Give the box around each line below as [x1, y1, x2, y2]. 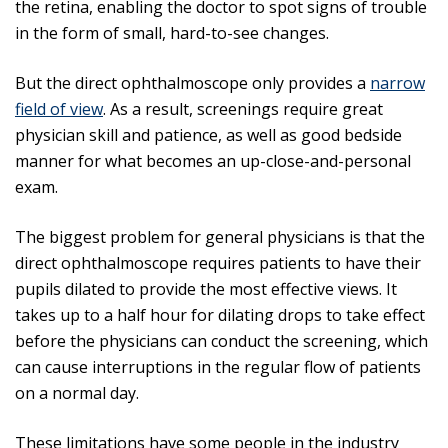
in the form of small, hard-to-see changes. [15, 22, 329, 44]
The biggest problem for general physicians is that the [15, 226, 425, 248]
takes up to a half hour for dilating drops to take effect [15, 304, 425, 326]
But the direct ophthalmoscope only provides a [15, 72, 370, 94]
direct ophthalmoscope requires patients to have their [15, 252, 421, 274]
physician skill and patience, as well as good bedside [15, 124, 402, 146]
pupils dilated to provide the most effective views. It [15, 278, 397, 300]
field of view [15, 98, 103, 120]
